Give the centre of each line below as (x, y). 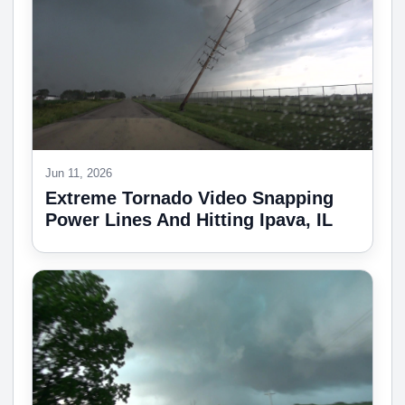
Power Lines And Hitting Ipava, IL (189, 220)
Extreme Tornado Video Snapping (189, 198)
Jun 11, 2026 (79, 174)
